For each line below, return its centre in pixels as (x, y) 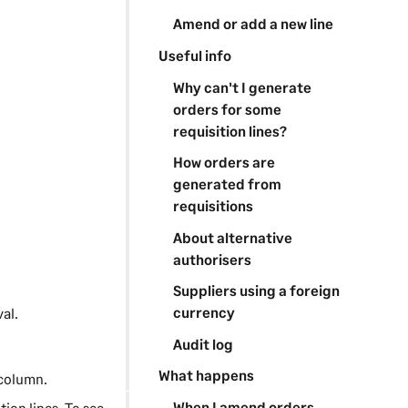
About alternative (232, 237)
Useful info (194, 56)
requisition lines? (229, 130)
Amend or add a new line (253, 24)
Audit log (203, 343)
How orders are (224, 162)
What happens (206, 375)
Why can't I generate (242, 87)
